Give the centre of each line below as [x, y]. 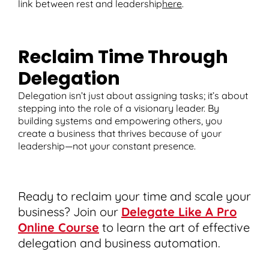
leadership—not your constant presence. [107, 146]
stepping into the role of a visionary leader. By [119, 108]
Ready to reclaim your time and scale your [134, 196]
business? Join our [70, 211]
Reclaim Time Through [123, 57]
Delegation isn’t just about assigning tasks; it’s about [133, 95]
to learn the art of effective [174, 227]
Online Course [59, 227]
